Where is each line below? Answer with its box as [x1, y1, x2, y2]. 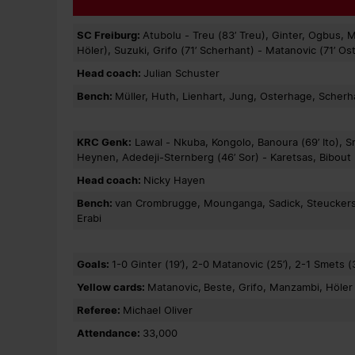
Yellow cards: [77, 281, 147, 294]
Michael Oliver [123, 303, 193, 317]
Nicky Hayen [143, 174, 205, 187]
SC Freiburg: [77, 29, 143, 42]
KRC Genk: [77, 136, 132, 149]
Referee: [77, 303, 123, 317]
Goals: [77, 258, 112, 271]
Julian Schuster [143, 67, 219, 80]
